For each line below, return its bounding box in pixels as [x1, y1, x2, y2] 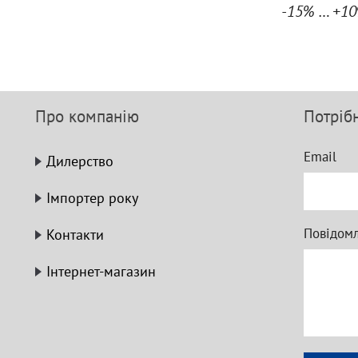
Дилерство [46, 152, 113, 170]
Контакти [46, 225, 104, 244]
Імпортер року [46, 189, 138, 207]
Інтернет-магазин [46, 262, 156, 280]
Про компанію [35, 105, 139, 127]
